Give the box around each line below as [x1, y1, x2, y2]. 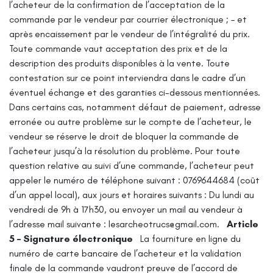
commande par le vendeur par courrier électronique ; [9, 13, 229, 25]
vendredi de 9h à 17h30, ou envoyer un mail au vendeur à [9, 203, 243, 215]
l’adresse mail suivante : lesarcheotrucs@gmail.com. [9, 218, 219, 230]
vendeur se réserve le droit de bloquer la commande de [9, 130, 239, 142]
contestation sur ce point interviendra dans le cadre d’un [9, 71, 246, 83]
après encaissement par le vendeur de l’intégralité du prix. [9, 27, 250, 40]
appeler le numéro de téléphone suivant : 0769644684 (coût [9, 174, 260, 186]
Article [227, 218, 258, 230]
